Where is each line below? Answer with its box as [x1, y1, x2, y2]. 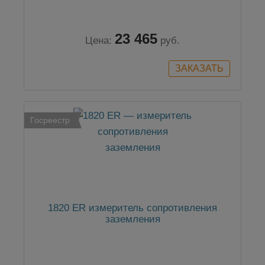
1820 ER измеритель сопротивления [48, 202, 217, 214]
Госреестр [30, 115, 70, 125]
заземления [105, 214, 160, 225]
